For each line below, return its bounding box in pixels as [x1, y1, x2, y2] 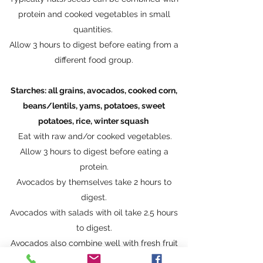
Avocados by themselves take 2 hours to [16, 177, 171, 187]
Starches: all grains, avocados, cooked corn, [11, 86, 177, 95]
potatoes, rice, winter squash [38, 116, 150, 126]
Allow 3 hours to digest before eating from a [9, 40, 178, 49]
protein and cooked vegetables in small [18, 9, 170, 19]
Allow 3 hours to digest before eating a [19, 147, 168, 156]
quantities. [73, 25, 115, 34]
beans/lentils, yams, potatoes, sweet [23, 101, 165, 110]
